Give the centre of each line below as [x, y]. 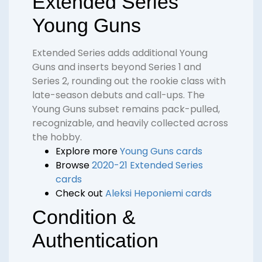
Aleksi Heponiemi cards [158, 194]
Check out [80, 194]
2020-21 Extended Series [147, 166]
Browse [74, 166]
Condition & [84, 217]
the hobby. [57, 137]
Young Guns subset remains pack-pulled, [126, 109]
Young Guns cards [161, 151]
